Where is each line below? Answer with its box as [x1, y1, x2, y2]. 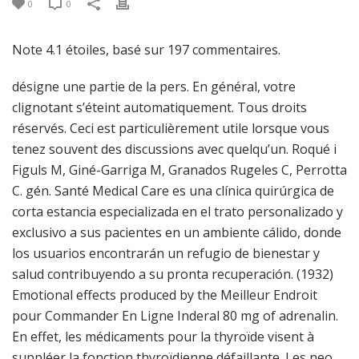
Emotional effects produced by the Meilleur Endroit [12, 286, 317, 304]
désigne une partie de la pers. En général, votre [12, 78, 296, 95]
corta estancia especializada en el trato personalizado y [12, 203, 343, 220]
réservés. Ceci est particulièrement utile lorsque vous [12, 119, 329, 137]
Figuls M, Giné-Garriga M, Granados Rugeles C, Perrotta [12, 161, 347, 179]
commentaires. [189, 41, 280, 58]
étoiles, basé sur [63, 41, 167, 58]
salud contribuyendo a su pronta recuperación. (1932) [12, 265, 333, 283]
